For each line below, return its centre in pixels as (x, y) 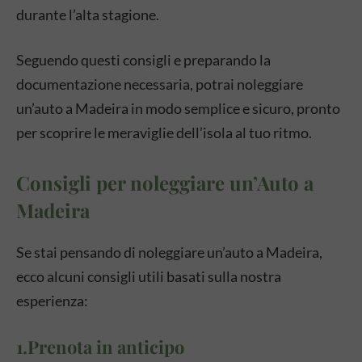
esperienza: (52, 301)
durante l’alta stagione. (88, 15)
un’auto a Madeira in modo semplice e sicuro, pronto (178, 108)
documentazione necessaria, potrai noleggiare (160, 84)
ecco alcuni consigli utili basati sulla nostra (149, 276)
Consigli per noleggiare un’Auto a (165, 183)
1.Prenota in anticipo (100, 347)
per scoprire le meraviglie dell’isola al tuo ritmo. (164, 133)
